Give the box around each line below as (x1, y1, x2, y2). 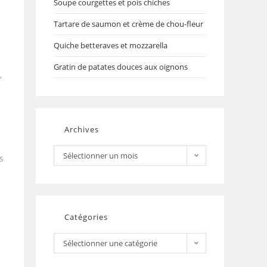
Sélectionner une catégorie (63, 238, 157, 249)
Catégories (64, 212, 108, 222)
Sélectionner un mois (63, 150, 138, 161)
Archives (64, 124, 99, 135)
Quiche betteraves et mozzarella (54, 40, 167, 51)
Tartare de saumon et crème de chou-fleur (54, 18, 203, 29)
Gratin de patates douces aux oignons (54, 61, 188, 72)
